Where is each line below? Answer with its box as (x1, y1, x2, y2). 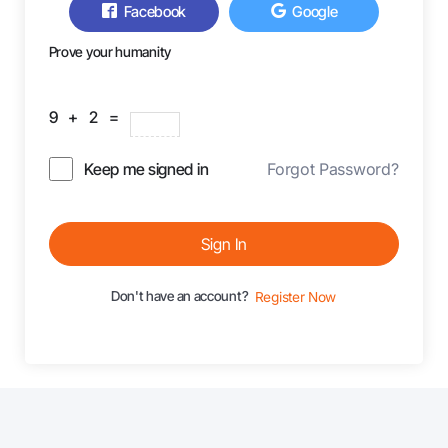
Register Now (254, 288, 337, 305)
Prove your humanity (48, 43, 171, 60)
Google (292, 2, 338, 21)
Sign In (201, 233, 247, 254)
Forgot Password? (267, 159, 399, 180)
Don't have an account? (110, 287, 254, 304)
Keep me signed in (84, 158, 209, 179)
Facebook (123, 2, 187, 21)
